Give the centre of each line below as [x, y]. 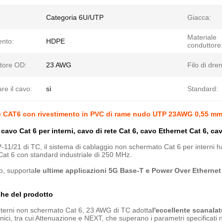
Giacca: [199, 17]
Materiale [202, 37]
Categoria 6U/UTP [75, 17]
